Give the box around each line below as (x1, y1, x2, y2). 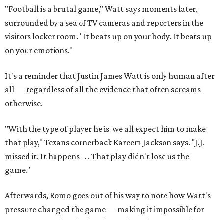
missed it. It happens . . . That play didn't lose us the (5, 151, 189, 161)
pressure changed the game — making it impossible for (5, 204, 204, 214)
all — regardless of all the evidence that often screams (5, 84, 201, 94)
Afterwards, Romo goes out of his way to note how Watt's (5, 191, 211, 200)
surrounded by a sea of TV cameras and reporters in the (5, 18, 203, 27)
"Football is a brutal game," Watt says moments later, (5, 4, 198, 14)
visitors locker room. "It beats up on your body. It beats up (5, 31, 212, 41)
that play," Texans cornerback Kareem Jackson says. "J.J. (5, 137, 205, 147)
